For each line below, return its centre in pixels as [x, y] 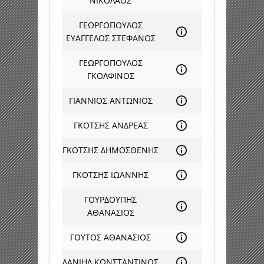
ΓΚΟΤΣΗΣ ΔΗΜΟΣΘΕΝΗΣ [110, 150]
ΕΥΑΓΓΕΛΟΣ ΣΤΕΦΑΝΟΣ [110, 38]
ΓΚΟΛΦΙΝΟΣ [110, 76]
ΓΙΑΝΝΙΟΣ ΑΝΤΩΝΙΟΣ [110, 100]
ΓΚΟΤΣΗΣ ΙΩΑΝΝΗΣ [110, 175]
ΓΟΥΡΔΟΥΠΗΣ [110, 199]
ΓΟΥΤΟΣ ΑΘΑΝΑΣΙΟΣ [110, 237]
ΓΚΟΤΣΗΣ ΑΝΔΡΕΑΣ [110, 125]
